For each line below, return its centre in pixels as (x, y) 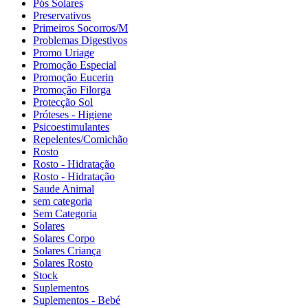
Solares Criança (67, 251)
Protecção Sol (63, 102)
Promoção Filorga (72, 90)
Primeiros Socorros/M (80, 28)
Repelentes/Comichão (80, 140)
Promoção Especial (75, 65)
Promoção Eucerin (73, 78)
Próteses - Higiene (73, 115)
